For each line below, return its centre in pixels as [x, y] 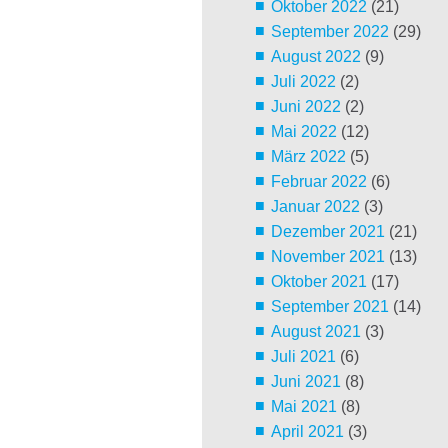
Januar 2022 [315, 207]
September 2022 [329, 32]
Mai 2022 [303, 132]
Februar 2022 [318, 182]
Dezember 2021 [327, 232]
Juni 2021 [305, 382]
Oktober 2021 [318, 282]
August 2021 [315, 332]
